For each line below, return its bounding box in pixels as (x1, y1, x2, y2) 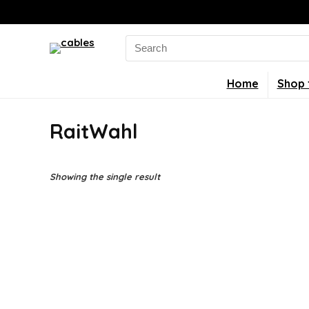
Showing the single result (50, 171, 160, 182)
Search (125, 34, 161, 48)
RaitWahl (50, 119, 138, 143)
